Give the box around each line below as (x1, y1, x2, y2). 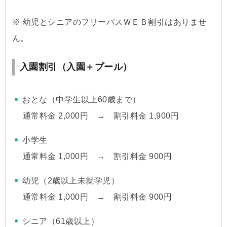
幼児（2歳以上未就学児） (22, 176, 120, 185)
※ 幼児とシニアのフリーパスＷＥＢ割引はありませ (12, 17, 207, 26)
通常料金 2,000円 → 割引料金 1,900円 (22, 111, 179, 120)
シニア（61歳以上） (22, 216, 99, 225)
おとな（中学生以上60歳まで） (22, 95, 141, 104)
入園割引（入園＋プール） (19, 61, 132, 72)
